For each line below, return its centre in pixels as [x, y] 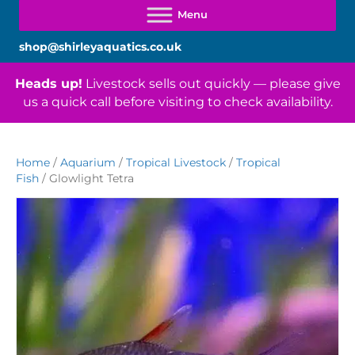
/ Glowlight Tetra [86, 179]
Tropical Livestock [176, 163]
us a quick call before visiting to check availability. [177, 102]
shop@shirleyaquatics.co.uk [100, 47]
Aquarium [88, 163]
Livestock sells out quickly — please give [211, 84]
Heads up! [48, 84]
